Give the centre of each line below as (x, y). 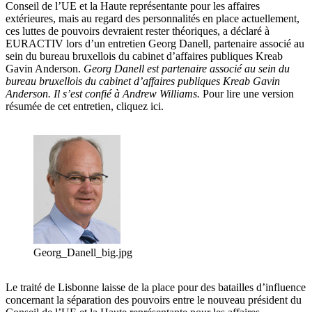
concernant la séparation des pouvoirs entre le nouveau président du (154, 300)
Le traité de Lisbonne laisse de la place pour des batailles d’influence (156, 288)
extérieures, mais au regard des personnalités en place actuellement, (153, 19)
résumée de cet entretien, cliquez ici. (85, 107)
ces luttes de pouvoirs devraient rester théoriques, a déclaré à (138, 31)
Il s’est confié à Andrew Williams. (127, 94)
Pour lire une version (247, 94)
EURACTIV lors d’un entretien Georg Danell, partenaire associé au (155, 44)
